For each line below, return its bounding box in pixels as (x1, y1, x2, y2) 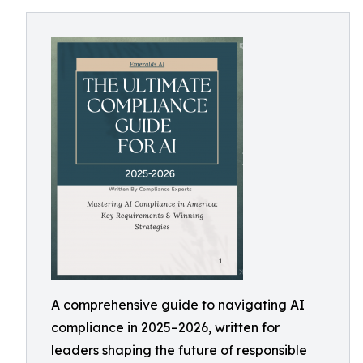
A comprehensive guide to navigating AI (51, 297, 305, 313)
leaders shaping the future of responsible (51, 342, 307, 358)
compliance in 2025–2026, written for (51, 319, 280, 335)
